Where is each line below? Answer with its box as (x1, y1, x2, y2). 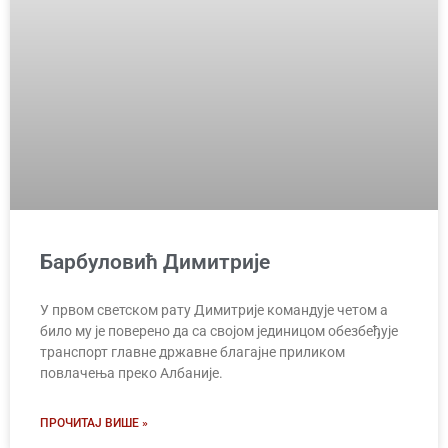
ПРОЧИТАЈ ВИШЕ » (40, 415, 148, 430)
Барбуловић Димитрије (40, 249, 270, 274)
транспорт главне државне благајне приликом (40, 343, 345, 360)
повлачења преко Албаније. (40, 364, 223, 381)
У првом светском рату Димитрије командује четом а (40, 301, 388, 318)
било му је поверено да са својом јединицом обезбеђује (40, 322, 398, 339)
